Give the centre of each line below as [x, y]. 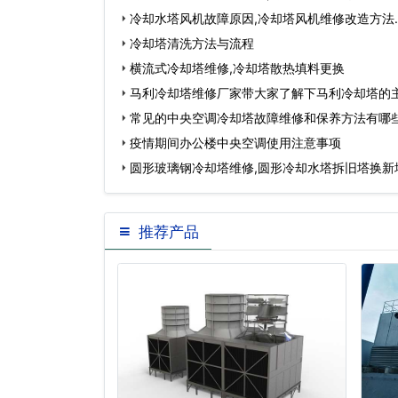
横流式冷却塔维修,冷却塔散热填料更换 [237, 68]
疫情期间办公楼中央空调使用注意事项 [235, 143]
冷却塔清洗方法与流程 [192, 43]
